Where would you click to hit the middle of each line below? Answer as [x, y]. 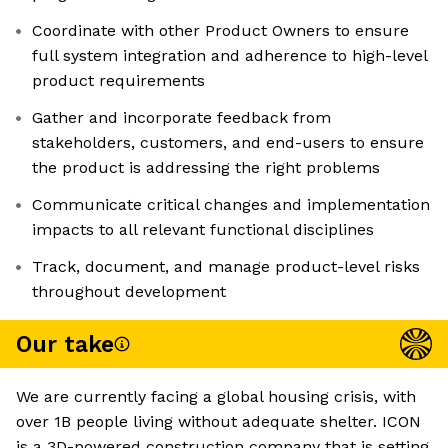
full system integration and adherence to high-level [230, 56]
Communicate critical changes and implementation [231, 205]
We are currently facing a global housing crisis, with [216, 397]
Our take [65, 344]
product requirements [118, 81]
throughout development [129, 292]
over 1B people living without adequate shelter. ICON [218, 422]
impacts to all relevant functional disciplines [203, 230]
